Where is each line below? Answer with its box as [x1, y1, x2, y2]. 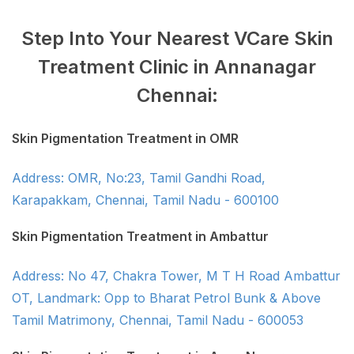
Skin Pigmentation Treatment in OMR [12, 130, 239, 147]
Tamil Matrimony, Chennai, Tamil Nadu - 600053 [12, 312, 303, 329]
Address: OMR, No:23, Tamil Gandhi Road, [12, 170, 265, 186]
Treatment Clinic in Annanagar [38, 55, 316, 79]
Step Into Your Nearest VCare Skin [21, 27, 333, 51]
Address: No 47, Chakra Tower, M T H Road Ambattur [12, 268, 341, 284]
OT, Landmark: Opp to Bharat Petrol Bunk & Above [12, 290, 321, 307]
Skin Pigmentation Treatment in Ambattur [12, 228, 269, 245]
